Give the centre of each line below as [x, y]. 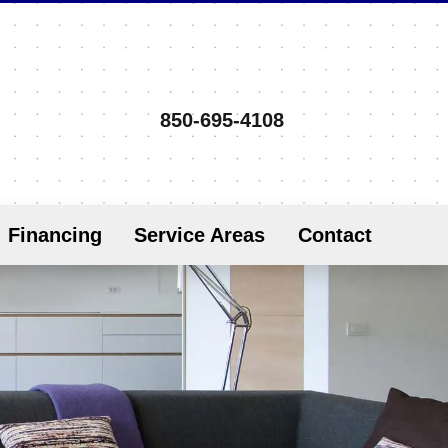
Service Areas [200, 235]
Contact [334, 235]
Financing [54, 235]
